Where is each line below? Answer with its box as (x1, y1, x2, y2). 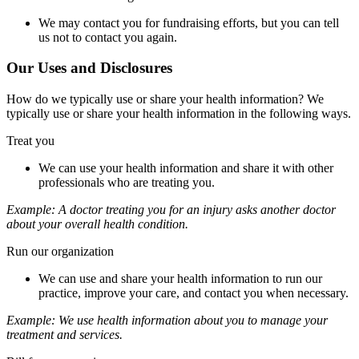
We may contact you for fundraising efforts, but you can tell (38, 15, 339, 30)
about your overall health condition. (6, 217, 188, 232)
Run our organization (6, 244, 114, 259)
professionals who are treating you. (38, 175, 215, 190)
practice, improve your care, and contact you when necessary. (38, 286, 349, 301)
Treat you (6, 134, 54, 148)
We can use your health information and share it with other (38, 161, 333, 175)
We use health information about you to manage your (58, 313, 328, 328)
